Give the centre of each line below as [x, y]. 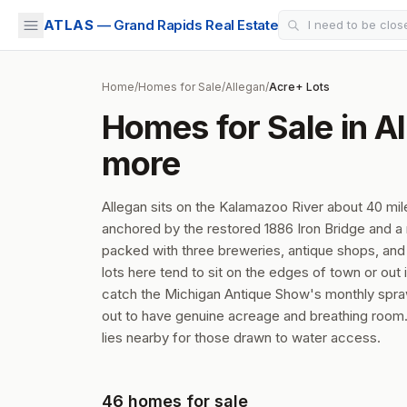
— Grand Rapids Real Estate [188, 25]
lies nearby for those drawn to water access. [241, 338]
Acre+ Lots [299, 87]
